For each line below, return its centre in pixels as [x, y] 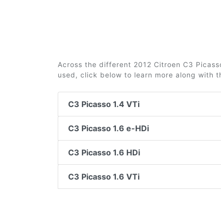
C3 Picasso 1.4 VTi [104, 104]
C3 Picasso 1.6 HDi [104, 152]
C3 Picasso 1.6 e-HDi [109, 128]
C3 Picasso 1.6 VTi [104, 177]
